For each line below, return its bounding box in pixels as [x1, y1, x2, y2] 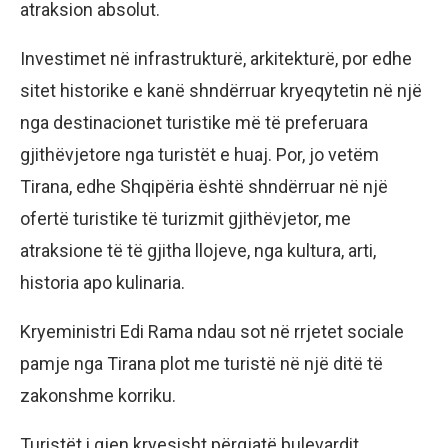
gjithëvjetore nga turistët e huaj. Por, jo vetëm [20, 144, 379, 166]
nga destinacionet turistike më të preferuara [20, 112, 368, 134]
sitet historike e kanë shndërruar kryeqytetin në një [20, 80, 422, 102]
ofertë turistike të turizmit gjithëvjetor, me [20, 208, 351, 230]
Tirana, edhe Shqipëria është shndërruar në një [20, 176, 388, 198]
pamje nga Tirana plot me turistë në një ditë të [20, 353, 383, 375]
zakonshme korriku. [20, 385, 176, 407]
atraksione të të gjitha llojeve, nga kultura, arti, [20, 240, 376, 262]
